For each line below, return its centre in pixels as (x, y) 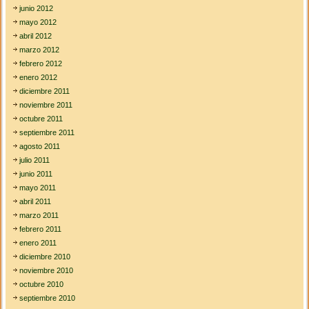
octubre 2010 (42, 285)
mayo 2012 (38, 22)
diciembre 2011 (45, 91)
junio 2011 (36, 174)
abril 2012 (36, 36)
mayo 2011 (38, 188)
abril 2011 (36, 202)
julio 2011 (35, 160)
